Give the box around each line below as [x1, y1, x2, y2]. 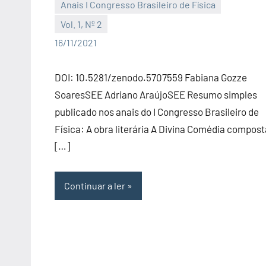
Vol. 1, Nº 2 [60, 18, 102, 30]
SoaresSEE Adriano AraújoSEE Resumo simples [55, 88, 257, 101]
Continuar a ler [64, 179, 125, 191]
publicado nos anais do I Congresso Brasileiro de [55, 106, 259, 118]
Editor [55, 26, 81, 37]
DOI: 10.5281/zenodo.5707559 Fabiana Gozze [55, 71, 247, 84]
